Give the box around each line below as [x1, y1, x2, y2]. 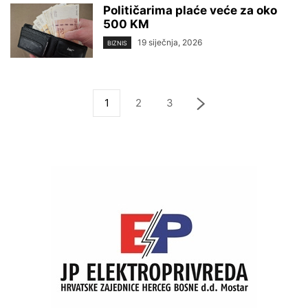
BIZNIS [107, 38, 127, 47]
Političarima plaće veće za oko [103, 3, 277, 17]
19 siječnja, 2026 [137, 36, 202, 47]
